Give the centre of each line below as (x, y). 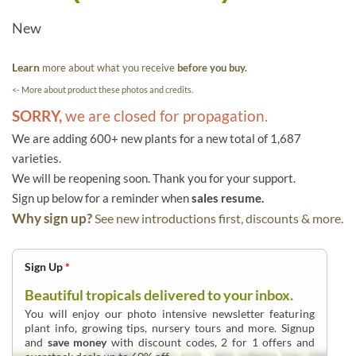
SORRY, (37, 116)
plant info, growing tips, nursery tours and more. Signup (170, 328)
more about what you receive (108, 68)
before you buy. (212, 68)
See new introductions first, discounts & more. (219, 219)
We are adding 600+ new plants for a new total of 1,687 (157, 139)
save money (77, 342)
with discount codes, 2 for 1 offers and (211, 342)
